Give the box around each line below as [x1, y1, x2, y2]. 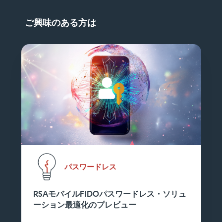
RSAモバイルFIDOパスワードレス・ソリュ [33, 189, 186, 199]
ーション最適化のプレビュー [33, 200, 136, 210]
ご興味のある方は [25, 17, 96, 28]
